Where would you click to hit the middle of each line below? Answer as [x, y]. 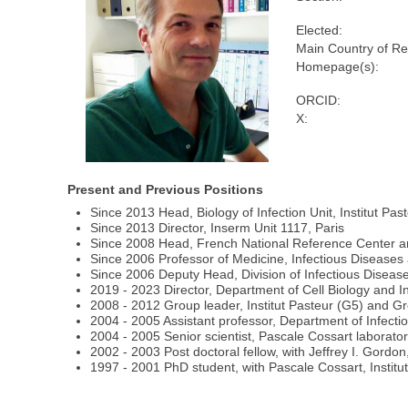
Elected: [319, 31]
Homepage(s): [337, 67]
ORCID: [318, 101]
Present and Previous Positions [166, 190]
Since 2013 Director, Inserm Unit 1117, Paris [218, 227]
